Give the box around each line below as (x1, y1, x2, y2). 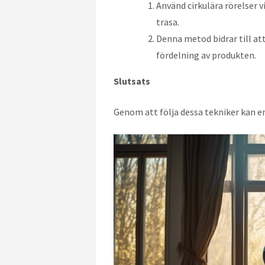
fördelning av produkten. (156, 49, 256, 61)
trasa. (156, 15, 179, 28)
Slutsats (114, 75, 150, 87)
